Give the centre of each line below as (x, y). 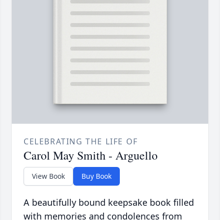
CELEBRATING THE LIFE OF (81, 142)
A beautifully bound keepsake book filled (109, 203)
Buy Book (96, 176)
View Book (48, 176)
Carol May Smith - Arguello (91, 155)
